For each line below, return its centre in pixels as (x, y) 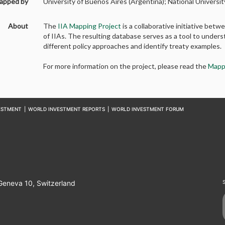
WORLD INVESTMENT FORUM (147, 109)
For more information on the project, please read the (126, 66)
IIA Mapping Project (90, 26)
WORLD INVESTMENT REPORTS (66, 109)
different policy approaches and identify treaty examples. (133, 46)
